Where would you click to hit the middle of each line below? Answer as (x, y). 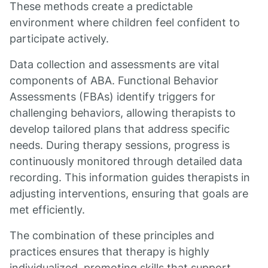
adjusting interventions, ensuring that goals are (129, 194)
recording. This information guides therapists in (130, 177)
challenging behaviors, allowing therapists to (123, 113)
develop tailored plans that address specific (120, 129)
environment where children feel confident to (125, 22)
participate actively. (59, 39)
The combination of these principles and (112, 235)
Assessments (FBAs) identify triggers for (112, 97)
